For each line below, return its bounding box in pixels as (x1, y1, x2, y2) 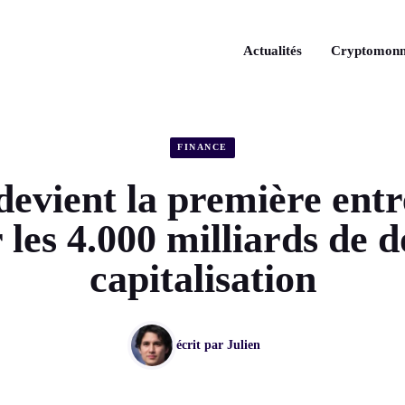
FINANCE (177, 142, 228, 153)
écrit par (175, 338, 227, 353)
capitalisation (89, 256, 316, 301)
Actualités (243, 43, 302, 58)
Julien (226, 338, 260, 353)
